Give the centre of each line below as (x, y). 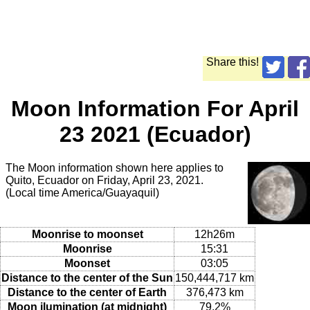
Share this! (232, 62)
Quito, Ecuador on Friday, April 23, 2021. (104, 181)
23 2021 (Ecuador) (155, 134)
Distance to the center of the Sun (87, 277)
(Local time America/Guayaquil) (82, 193)
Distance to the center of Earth (87, 292)
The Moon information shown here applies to (115, 168)
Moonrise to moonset (87, 234)
